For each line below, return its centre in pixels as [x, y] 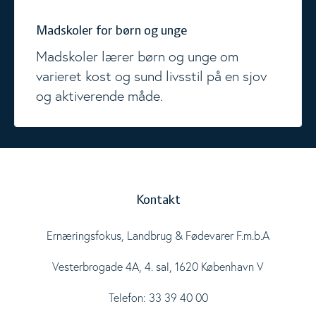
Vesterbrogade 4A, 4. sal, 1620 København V [158, 266]
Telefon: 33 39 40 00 [158, 297]
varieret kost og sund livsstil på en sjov [151, 76]
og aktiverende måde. [99, 96]
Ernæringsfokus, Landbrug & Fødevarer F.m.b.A [158, 235]
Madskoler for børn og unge [111, 31]
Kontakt [158, 200]
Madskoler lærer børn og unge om [137, 56]
